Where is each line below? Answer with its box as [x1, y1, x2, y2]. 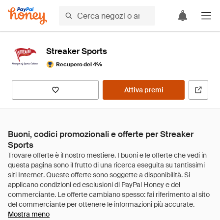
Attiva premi [124, 85, 164, 94]
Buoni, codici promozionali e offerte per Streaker [8, 129, 193, 139]
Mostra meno [8, 210, 50, 219]
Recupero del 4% [56, 60, 102, 68]
